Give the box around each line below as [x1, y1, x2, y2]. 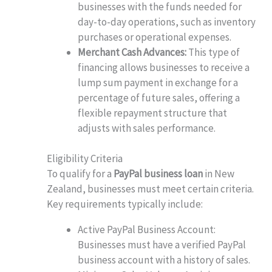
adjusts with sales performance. [78, 121, 216, 135]
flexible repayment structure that [78, 106, 228, 120]
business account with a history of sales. [78, 253, 251, 267]
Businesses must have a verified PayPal [78, 238, 246, 252]
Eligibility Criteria [47, 152, 123, 166]
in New [203, 167, 235, 181]
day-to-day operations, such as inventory [78, 15, 256, 29]
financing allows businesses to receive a [78, 60, 250, 74]
